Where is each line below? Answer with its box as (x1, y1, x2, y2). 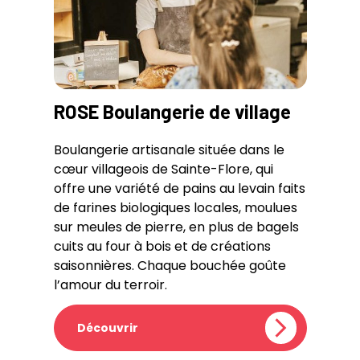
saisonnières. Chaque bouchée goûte (53, 256, 286, 275)
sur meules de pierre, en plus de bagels (53, 217, 299, 236)
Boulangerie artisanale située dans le (53, 140, 284, 159)
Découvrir (76, 319, 138, 336)
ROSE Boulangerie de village (53, 99, 291, 123)
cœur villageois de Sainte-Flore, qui (53, 159, 273, 178)
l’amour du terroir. (53, 275, 167, 294)
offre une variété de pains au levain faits (53, 178, 305, 198)
